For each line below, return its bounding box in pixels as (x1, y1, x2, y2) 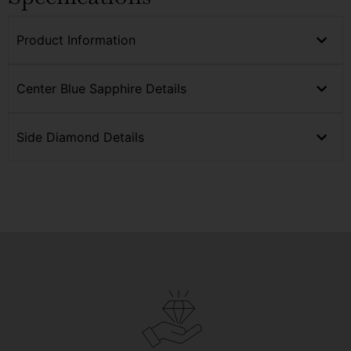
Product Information (16, 32, 136, 49)
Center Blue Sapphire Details (16, 81, 186, 97)
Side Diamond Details (16, 129, 144, 146)
